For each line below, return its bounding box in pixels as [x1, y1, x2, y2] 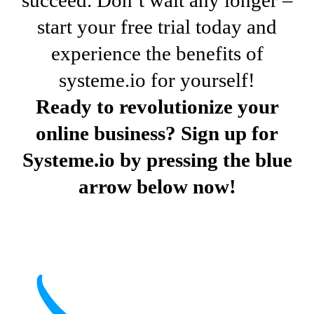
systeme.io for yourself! [59, 68, 255, 91]
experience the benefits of [50, 41, 264, 64]
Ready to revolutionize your [35, 95, 279, 118]
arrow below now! [78, 175, 236, 198]
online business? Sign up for [36, 121, 278, 144]
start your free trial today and [37, 15, 277, 38]
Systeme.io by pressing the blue [22, 148, 292, 171]
